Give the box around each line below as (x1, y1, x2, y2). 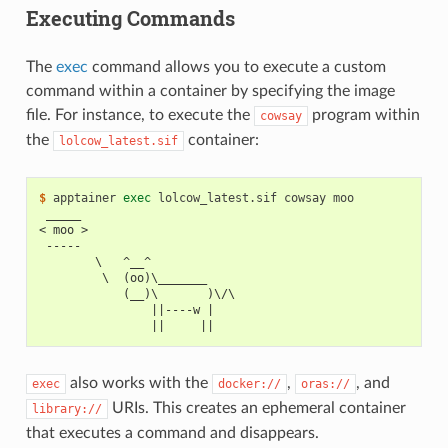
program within (307, 107, 420, 124)
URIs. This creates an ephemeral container (107, 400, 406, 417)
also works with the (65, 375, 212, 392)
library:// (31, 402, 102, 417)
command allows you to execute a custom (87, 59, 386, 76)
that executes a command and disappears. (25, 425, 319, 442)
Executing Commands (25, 5, 235, 32)
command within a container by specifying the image (25, 83, 395, 100)
